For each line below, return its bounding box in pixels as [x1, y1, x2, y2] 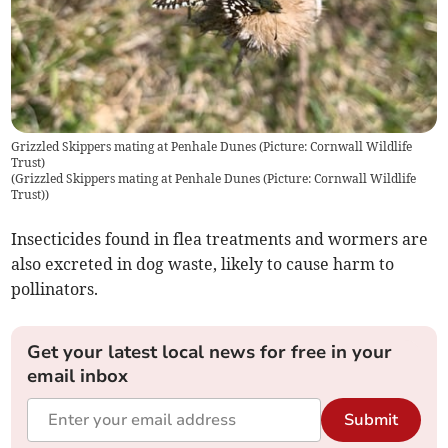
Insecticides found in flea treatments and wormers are [11, 228, 429, 249]
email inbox [27, 363, 129, 388]
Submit [343, 408, 398, 431]
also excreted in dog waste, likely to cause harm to [11, 253, 395, 274]
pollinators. [11, 278, 99, 299]
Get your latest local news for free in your [27, 339, 393, 364]
